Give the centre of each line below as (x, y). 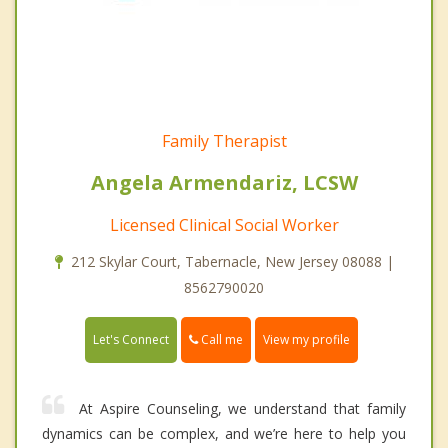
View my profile (306, 340)
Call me (220, 339)
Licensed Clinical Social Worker (224, 224)
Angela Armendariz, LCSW (224, 182)
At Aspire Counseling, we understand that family (242, 409)
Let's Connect (131, 340)
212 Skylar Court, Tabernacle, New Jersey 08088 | (232, 261)
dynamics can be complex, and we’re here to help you (224, 434)
